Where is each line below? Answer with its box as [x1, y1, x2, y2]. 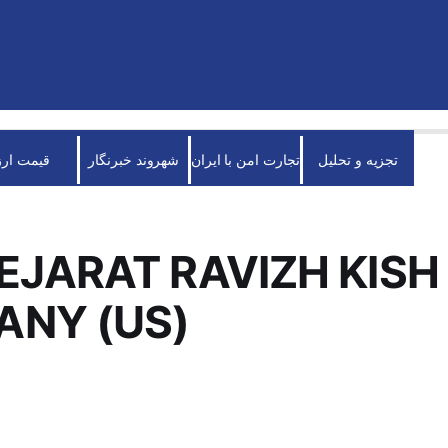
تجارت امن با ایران [191, 151, 300, 168]
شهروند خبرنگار [88, 151, 180, 168]
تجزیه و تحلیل [318, 151, 399, 168]
